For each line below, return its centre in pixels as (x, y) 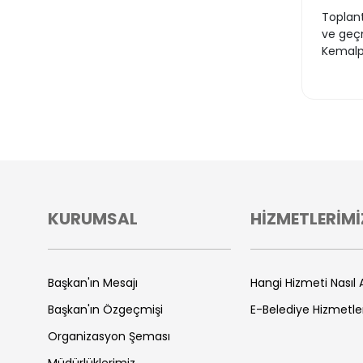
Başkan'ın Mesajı (93, 283)
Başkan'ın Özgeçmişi (105, 310)
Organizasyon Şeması (109, 336)
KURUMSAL (93, 219)
